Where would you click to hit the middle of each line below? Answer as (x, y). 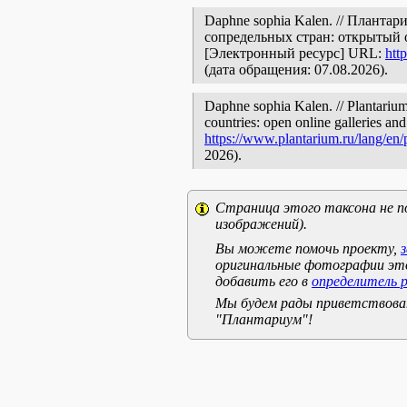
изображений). (261, 224)
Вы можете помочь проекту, (308, 248)
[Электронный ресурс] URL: (295, 53)
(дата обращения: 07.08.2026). (296, 69)
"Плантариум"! (264, 319)
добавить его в (263, 281)
